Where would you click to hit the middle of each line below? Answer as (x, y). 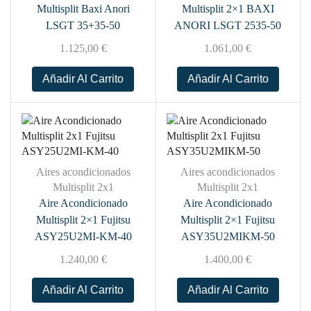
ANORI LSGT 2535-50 (228, 25)
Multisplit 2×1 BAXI (228, 9)
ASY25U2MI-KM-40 (83, 236)
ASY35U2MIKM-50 (228, 236)
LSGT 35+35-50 (83, 25)
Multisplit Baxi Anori (83, 9)
